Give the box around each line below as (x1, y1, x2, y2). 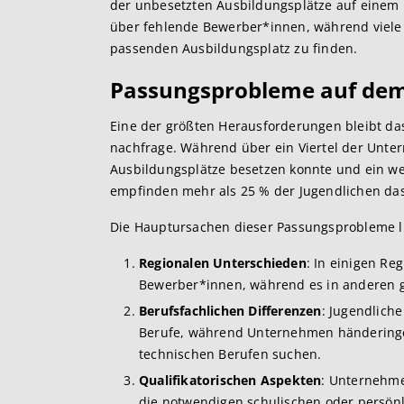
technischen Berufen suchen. (139, 345, 322, 363)
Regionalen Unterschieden (139, 254, 307, 271)
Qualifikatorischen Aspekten (139, 372, 322, 389)
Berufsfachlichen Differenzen (139, 302, 322, 319)
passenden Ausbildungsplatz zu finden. (110, 40, 358, 57)
